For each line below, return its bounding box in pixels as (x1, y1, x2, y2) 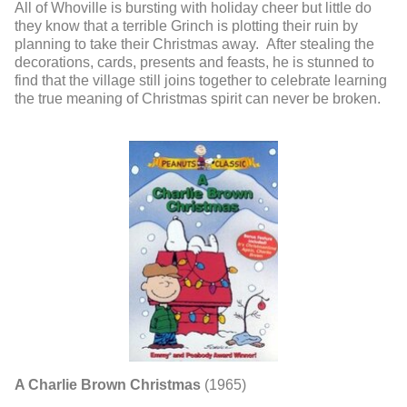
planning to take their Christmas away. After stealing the (15, 35, 374, 52)
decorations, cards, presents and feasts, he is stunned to (15, 54, 374, 70)
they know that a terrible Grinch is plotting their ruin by (15, 17, 358, 34)
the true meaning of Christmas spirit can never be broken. (15, 90, 381, 106)
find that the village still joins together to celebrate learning (15, 72, 387, 88)
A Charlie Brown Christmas (15, 377, 201, 393)
